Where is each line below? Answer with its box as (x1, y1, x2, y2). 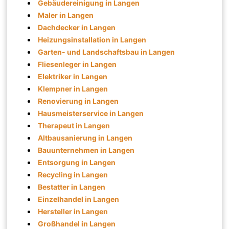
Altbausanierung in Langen (38, 133, 133, 142)
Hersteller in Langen (38, 207, 108, 216)
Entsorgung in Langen (38, 157, 116, 167)
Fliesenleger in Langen (38, 59, 117, 68)
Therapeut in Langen (38, 121, 110, 130)
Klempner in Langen (38, 84, 108, 93)
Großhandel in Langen (38, 219, 116, 228)
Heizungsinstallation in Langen (38, 35, 147, 44)
